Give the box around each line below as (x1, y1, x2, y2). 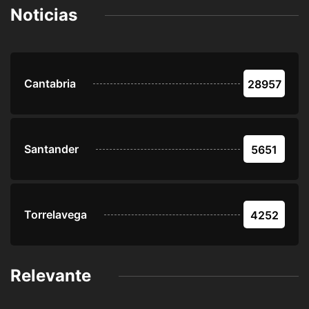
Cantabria (24, 77, 76, 91)
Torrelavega (24, 208, 87, 222)
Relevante (10, 266, 91, 286)
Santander (24, 142, 79, 157)
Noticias (10, 5, 77, 26)
